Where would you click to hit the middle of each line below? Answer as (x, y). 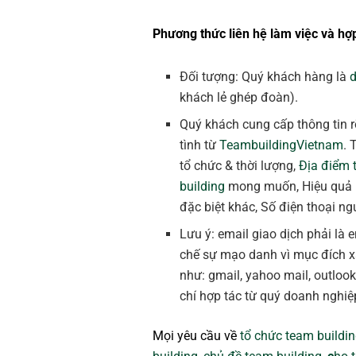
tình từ (200, 145)
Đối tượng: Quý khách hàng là (265, 77)
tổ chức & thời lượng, (240, 166)
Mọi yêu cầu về (196, 336)
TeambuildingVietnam (282, 145)
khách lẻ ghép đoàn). (239, 98)
